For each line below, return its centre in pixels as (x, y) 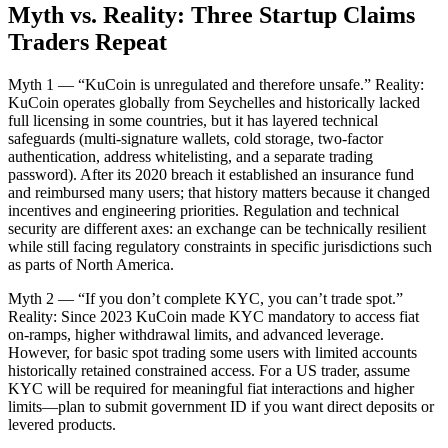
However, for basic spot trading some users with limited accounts (212, 352)
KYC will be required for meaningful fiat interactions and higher (211, 388)
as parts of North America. (91, 264)
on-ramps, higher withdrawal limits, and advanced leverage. (196, 334)
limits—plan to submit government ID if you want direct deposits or (221, 406)
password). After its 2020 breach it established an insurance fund (211, 174)
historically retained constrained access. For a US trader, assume (209, 370)
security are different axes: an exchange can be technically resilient (217, 228)
